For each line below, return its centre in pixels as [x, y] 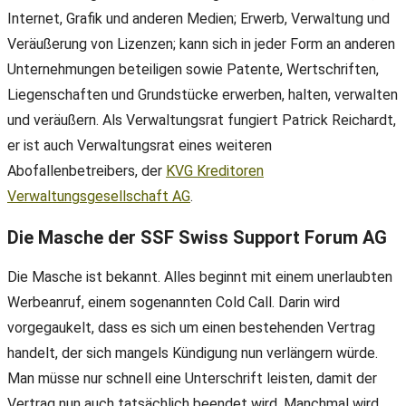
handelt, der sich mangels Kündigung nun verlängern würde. [193, 353]
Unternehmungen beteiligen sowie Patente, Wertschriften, [193, 70]
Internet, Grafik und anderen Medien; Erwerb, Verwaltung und [198, 19]
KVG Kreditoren [215, 171]
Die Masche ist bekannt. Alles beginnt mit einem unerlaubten [200, 277]
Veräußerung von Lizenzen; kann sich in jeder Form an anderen [201, 44]
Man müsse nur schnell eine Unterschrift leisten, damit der [192, 379]
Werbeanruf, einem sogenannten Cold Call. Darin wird [174, 303]
